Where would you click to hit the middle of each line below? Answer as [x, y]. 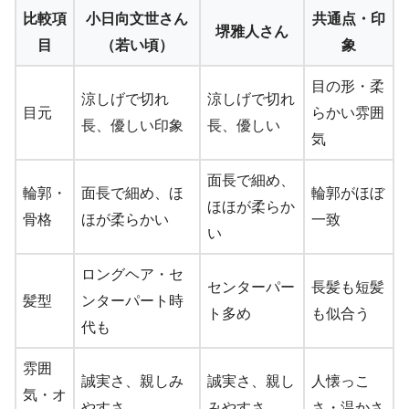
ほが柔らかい [125, 219]
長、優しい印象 [132, 125]
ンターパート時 [132, 300]
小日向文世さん [137, 18]
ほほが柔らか [251, 206]
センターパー [251, 287]
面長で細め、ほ [132, 193]
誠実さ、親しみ [132, 381]
